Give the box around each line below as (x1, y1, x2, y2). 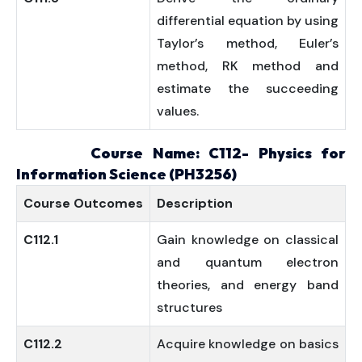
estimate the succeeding (157, 80, 339, 97)
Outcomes (74, 195, 143, 212)
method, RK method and (157, 57, 339, 74)
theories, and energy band (157, 276, 339, 293)
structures (157, 299, 222, 316)
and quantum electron (157, 254, 339, 271)
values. (157, 103, 199, 120)
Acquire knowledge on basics (157, 335, 339, 352)
